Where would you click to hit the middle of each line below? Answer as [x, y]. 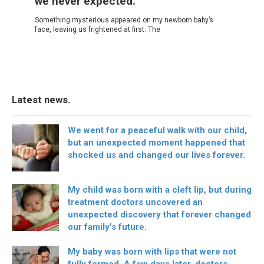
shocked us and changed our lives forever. [156, 155]
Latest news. [41, 100]
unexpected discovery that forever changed [159, 214]
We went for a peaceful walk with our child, [157, 130]
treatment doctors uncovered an [135, 202]
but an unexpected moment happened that [156, 142]
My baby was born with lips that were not [152, 251]
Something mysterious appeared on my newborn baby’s [124, 20]
